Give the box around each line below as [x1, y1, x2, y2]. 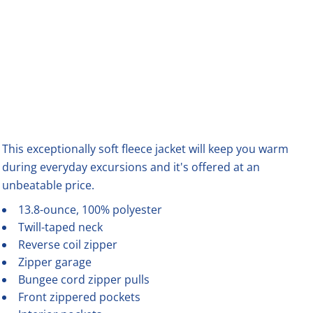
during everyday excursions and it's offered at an [2, 159, 260, 175]
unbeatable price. [2, 177, 94, 193]
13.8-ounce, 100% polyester [18, 202, 162, 217]
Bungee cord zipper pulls [18, 272, 150, 287]
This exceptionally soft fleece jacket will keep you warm [2, 141, 289, 156]
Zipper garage [18, 254, 92, 270]
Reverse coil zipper [18, 237, 117, 252]
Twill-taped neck [18, 219, 103, 235]
